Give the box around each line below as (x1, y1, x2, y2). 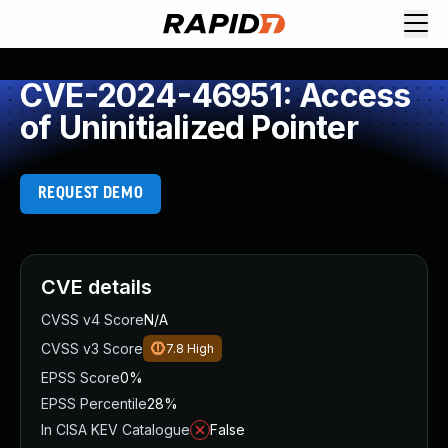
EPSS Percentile (41, 395, 147, 412)
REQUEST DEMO (37, 185, 144, 202)
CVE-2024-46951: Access (20, 76, 411, 115)
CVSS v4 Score (41, 311, 144, 328)
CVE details (41, 275, 152, 299)
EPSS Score (41, 369, 120, 386)
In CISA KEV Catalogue (41, 421, 190, 438)
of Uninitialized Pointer (20, 108, 358, 147)
